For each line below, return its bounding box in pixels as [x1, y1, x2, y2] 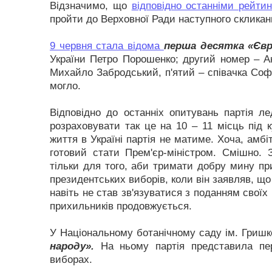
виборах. [50, 254, 92, 265]
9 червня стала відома [50, 40, 164, 52]
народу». [50, 240, 94, 252]
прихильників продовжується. [50, 200, 192, 212]
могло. [50, 80, 81, 92]
